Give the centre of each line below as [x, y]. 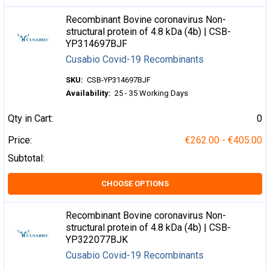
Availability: [89, 93]
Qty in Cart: [30, 118]
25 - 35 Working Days [152, 93]
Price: [20, 140]
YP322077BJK [97, 240]
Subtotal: [26, 158]
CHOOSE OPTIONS [135, 184]
